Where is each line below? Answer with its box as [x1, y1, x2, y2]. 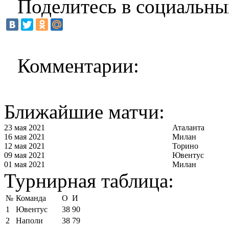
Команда [16, 193, 46, 202]
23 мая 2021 [4, 123, 45, 132]
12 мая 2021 [4, 141, 45, 150]
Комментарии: [17, 54, 139, 77]
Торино [172, 141, 198, 150]
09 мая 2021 [4, 150, 45, 159]
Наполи [16, 216, 43, 225]
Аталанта [172, 123, 204, 132]
